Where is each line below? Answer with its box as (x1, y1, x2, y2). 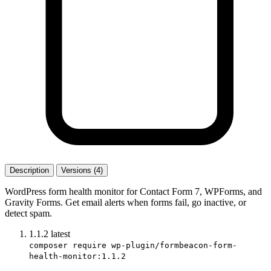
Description (10, 165, 49, 175)
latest (51, 228, 70, 239)
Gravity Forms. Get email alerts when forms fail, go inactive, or (5, 197, 246, 207)
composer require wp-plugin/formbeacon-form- (29, 240, 237, 250)
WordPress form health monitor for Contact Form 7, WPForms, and (5, 186, 262, 197)
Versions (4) (61, 165, 103, 175)
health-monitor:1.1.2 (29, 251, 126, 261)
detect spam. (5, 207, 52, 218)
